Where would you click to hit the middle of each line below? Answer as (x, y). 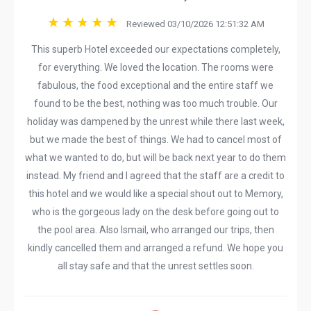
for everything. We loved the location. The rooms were (155, 67)
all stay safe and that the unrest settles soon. (155, 266)
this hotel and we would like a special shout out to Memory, (155, 194)
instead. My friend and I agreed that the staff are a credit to (155, 176)
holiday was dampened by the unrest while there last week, (155, 121)
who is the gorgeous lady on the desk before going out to (155, 212)
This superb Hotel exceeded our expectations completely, (155, 49)
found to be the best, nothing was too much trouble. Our (155, 103)
